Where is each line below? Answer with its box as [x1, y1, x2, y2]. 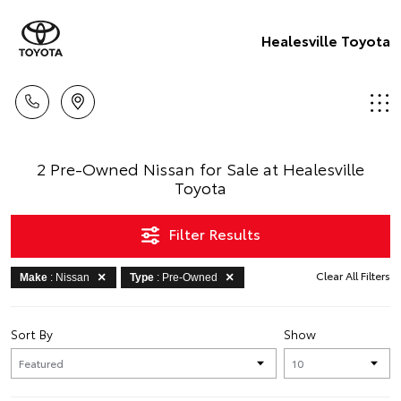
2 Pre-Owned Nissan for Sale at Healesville [37, 157, 364, 180]
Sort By [11, 325, 53, 343]
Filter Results [208, 223, 260, 243]
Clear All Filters [316, 268, 390, 283]
